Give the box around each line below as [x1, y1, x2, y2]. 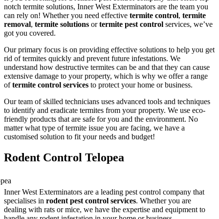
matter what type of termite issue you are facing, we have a [4, 123, 185, 132]
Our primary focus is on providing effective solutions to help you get [4, 45, 215, 54]
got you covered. [4, 28, 56, 37]
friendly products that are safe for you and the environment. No [4, 114, 198, 123]
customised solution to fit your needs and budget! [4, 132, 155, 141]
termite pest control [99, 20, 163, 28]
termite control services [12, 80, 88, 89]
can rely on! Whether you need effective [4, 11, 130, 20]
